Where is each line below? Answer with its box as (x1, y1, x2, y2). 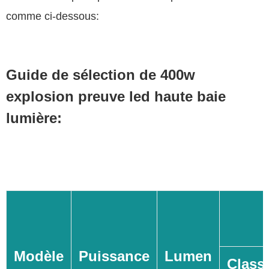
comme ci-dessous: (6, 10, 99, 23)
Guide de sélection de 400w (6, 67, 195, 83)
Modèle (14, 248, 64, 265)
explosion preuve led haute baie (6, 88, 226, 105)
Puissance (79, 248, 150, 265)
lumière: (6, 110, 62, 127)
